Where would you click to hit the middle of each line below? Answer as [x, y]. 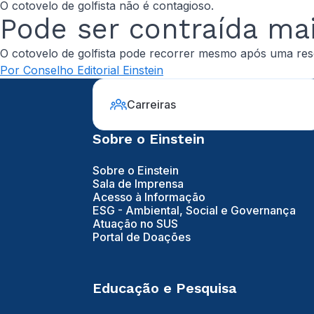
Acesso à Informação [149, 197]
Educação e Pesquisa [165, 288]
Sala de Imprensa [138, 184]
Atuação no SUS [135, 224]
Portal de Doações [142, 237]
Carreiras [152, 104]
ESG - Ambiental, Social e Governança [194, 211]
